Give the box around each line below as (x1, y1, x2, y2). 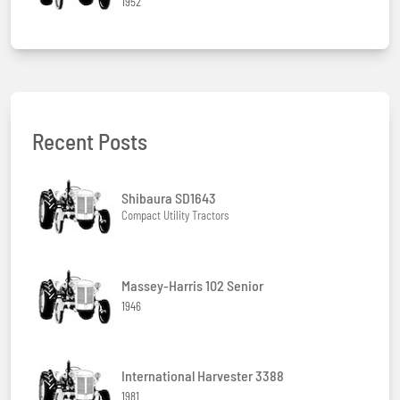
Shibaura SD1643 (121, 189, 216, 207)
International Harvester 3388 (121, 367, 284, 385)
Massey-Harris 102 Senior (121, 277, 263, 295)
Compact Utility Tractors (121, 208, 229, 223)
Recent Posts (32, 128, 147, 155)
